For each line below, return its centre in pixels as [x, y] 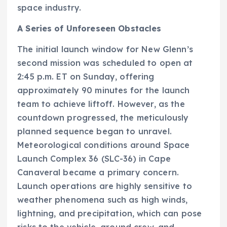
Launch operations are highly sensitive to [105, 186]
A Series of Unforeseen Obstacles [89, 28]
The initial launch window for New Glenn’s [105, 49]
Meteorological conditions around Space [104, 145]
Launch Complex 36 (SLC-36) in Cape [94, 158]
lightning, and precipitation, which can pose [110, 213]
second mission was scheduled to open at [105, 63]
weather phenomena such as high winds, [103, 199]
